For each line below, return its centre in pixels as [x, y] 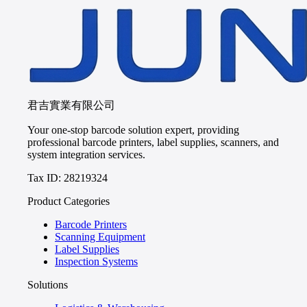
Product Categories [69, 201]
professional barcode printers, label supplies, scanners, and [153, 143]
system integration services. [86, 155]
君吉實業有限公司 [71, 106]
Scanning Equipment [100, 237]
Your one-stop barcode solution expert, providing [133, 130]
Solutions [48, 285]
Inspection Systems [96, 262]
